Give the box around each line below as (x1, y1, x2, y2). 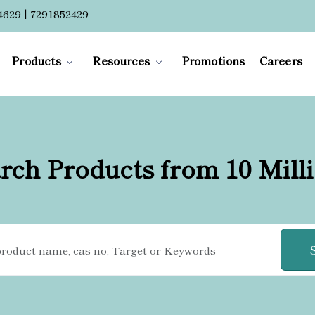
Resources (91, 52, 150, 69)
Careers (259, 52, 303, 69)
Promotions (181, 52, 245, 69)
